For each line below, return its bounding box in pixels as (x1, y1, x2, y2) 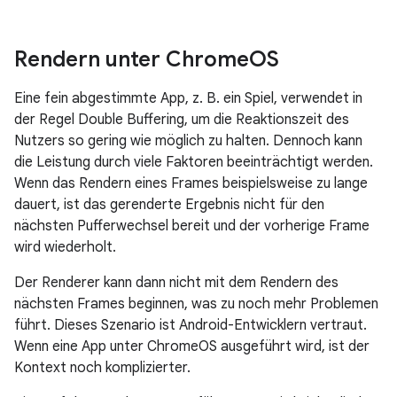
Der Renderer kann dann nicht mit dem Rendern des (14, 274, 339, 292)
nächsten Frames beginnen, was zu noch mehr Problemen (14, 295, 378, 313)
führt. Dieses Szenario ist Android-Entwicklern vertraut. (14, 316, 367, 334)
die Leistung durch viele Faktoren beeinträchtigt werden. (14, 153, 373, 171)
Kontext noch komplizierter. (14, 359, 191, 377)
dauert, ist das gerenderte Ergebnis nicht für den (14, 196, 324, 214)
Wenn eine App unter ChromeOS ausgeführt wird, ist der (14, 338, 370, 355)
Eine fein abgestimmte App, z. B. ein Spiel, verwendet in (14, 90, 362, 107)
